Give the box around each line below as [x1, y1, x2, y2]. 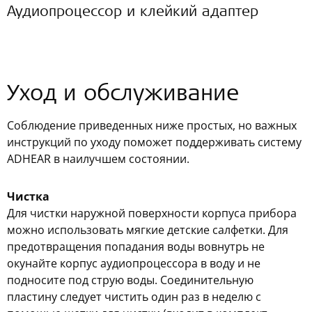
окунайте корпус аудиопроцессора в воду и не [7, 256, 260, 271]
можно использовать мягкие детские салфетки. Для [7, 222, 288, 237]
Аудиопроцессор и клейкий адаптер [7, 6, 258, 20]
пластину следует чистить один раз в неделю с [7, 289, 261, 304]
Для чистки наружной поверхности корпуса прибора [7, 205, 297, 221]
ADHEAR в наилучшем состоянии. [7, 151, 189, 166]
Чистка [7, 189, 49, 204]
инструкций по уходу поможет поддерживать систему [7, 134, 302, 150]
